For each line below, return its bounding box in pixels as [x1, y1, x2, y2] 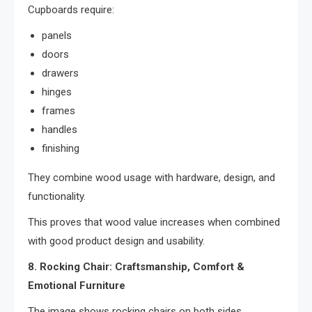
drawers [42, 67, 79, 80]
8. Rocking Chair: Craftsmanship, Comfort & [28, 260, 244, 274]
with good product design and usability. [28, 235, 205, 248]
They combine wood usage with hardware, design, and [28, 171, 275, 185]
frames [42, 104, 75, 118]
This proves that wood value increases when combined [28, 216, 280, 229]
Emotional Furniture [28, 279, 125, 292]
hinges [42, 86, 72, 99]
